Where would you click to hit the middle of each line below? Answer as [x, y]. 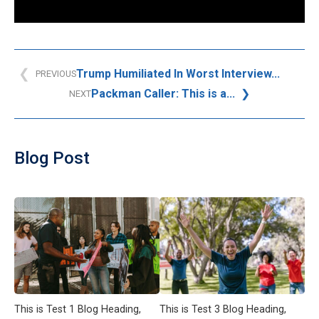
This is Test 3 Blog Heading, [223, 309]
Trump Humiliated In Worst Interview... [178, 74]
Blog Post [52, 158]
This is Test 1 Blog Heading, [78, 309]
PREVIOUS [56, 74]
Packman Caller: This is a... [163, 94]
